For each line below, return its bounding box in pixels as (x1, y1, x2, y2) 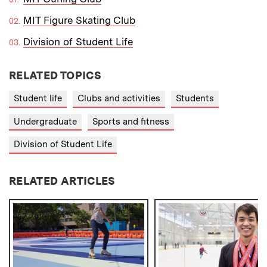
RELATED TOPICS (9, 69, 102, 82)
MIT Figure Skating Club (23, 14, 135, 27)
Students (176, 93, 214, 104)
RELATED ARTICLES (9, 174, 116, 187)
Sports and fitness (92, 116, 169, 127)
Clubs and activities (77, 93, 160, 104)
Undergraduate (14, 116, 77, 127)
